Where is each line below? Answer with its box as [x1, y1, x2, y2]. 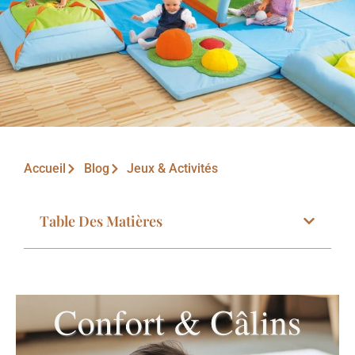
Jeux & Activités [127, 161, 218, 177]
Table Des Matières [40, 212, 162, 231]
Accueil [24, 161, 66, 177]
